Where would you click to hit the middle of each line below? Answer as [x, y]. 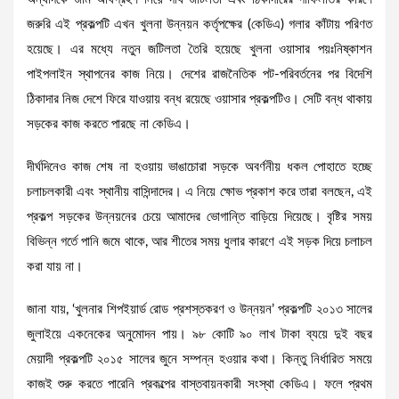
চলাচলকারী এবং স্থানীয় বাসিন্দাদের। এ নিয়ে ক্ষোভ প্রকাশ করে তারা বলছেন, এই [199, 192]
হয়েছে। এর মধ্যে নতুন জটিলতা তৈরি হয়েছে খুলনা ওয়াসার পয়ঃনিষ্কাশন [199, 50]
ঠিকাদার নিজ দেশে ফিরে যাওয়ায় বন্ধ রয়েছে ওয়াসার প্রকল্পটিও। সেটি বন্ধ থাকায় [199, 100]
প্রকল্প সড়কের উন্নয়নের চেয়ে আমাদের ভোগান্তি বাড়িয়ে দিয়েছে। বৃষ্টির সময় [199, 217]
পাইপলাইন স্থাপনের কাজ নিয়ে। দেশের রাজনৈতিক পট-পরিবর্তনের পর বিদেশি [199, 75]
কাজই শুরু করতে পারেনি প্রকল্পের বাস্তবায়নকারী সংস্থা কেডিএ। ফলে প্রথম [199, 385]
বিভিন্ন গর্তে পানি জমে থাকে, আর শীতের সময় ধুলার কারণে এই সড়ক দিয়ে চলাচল [199, 242]
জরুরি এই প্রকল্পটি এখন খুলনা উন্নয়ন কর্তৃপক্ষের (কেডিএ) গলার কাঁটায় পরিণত [199, 25]
